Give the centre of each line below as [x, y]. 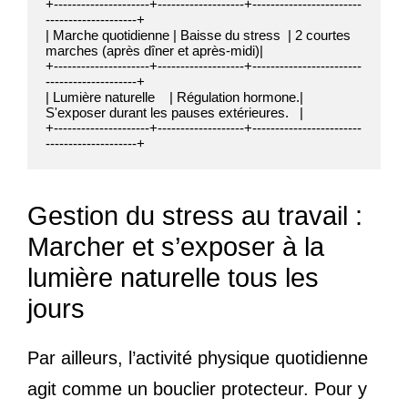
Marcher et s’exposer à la [176, 246]
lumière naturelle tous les [173, 277]
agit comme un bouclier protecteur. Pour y [197, 388]
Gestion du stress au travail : [195, 215]
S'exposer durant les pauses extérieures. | [174, 112]
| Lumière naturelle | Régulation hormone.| [174, 97]
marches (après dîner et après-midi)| [154, 50]
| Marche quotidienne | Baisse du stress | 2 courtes [198, 35]
